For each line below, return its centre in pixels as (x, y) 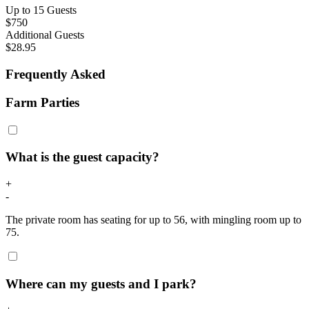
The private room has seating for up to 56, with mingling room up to (153, 219)
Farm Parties (42, 102)
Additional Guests (45, 35)
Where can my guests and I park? (101, 283)
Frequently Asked (56, 74)
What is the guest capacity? (82, 157)
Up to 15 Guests (41, 10)
